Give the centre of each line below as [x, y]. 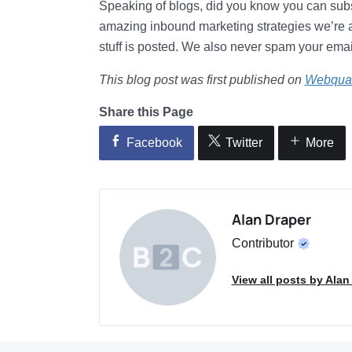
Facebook [154, 143]
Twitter [244, 143]
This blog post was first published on [202, 80]
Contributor [264, 243]
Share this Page [146, 112]
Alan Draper [271, 219]
